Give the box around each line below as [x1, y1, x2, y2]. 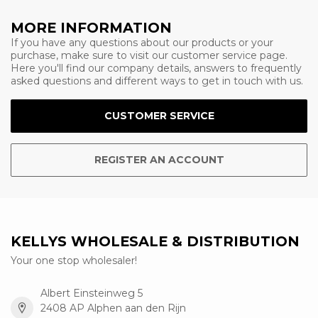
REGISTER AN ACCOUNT [94, 153, 224, 166]
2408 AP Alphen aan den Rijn [40, 301, 186, 314]
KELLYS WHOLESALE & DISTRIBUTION [11, 232, 300, 250]
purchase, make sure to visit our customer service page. [11, 49, 287, 62]
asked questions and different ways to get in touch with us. [11, 75, 303, 87]
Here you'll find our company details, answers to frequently [11, 62, 302, 75]
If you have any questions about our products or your [11, 36, 273, 49]
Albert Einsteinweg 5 [40, 286, 143, 300]
